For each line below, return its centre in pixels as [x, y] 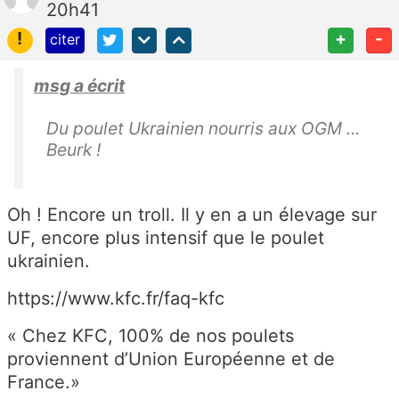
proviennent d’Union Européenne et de [171, 359]
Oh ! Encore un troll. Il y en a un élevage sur [192, 215]
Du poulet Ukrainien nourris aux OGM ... [203, 129]
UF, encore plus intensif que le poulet [166, 238]
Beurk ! [73, 150]
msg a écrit [79, 86]
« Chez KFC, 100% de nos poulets [151, 336]
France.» [44, 383]
